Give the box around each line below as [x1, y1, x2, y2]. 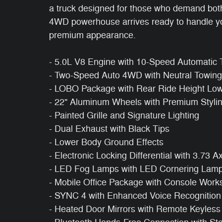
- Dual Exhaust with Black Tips [49, 123, 169, 134]
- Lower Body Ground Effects [49, 136, 164, 148]
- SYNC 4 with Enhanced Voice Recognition [49, 190, 221, 201]
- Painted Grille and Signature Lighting [49, 110, 199, 121]
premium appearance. [49, 29, 136, 41]
